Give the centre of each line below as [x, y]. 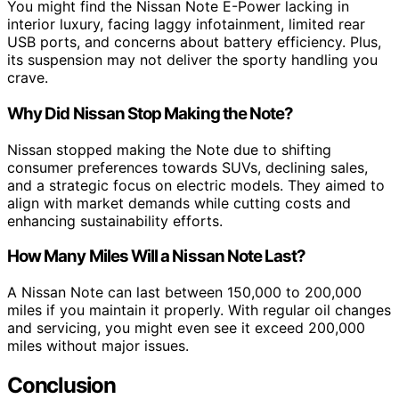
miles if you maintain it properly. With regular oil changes [199, 310]
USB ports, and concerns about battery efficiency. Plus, [194, 42]
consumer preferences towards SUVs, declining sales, [187, 167]
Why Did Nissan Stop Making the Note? [151, 113]
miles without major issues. [98, 346]
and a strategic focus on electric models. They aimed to [196, 185]
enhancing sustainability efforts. [115, 220]
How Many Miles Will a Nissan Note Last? [157, 256]
